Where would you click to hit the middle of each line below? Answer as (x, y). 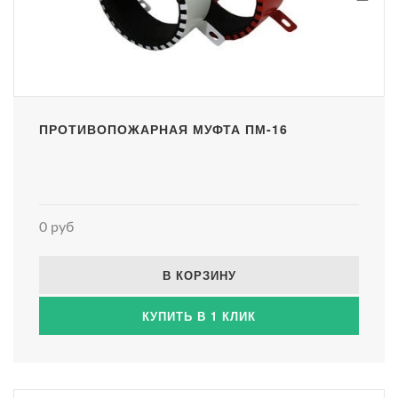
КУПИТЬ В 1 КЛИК (199, 315)
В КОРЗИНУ (199, 275)
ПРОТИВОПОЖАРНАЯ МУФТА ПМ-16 (163, 128)
